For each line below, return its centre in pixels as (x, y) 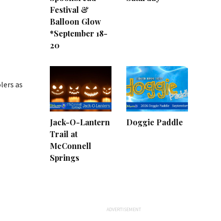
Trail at (64, 134)
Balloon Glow (75, 22)
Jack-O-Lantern (80, 122)
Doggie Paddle (155, 122)
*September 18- (79, 34)
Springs (65, 157)
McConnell (71, 146)
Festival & (69, 10)
